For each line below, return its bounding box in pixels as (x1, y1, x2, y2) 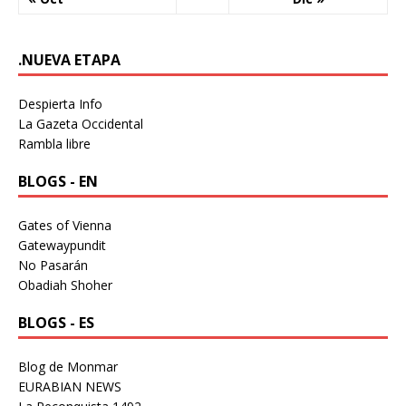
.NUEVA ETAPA (18, 49, 121, 70)
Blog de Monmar (18, 357, 118, 375)
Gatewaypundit (18, 236, 106, 254)
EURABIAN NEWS (18, 377, 121, 395)
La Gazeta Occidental (18, 114, 143, 132)
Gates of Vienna (18, 216, 111, 234)
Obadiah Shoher (18, 275, 112, 294)
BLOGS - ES (18, 312, 94, 333)
